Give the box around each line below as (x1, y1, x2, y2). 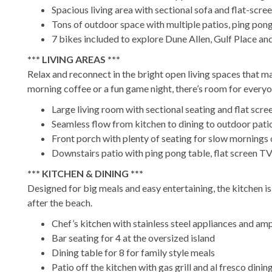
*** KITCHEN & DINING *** (27, 167, 143, 179)
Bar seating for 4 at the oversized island (52, 231, 215, 243)
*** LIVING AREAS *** (27, 53, 120, 65)
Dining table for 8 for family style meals (52, 246, 215, 258)
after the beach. (27, 196, 92, 208)
